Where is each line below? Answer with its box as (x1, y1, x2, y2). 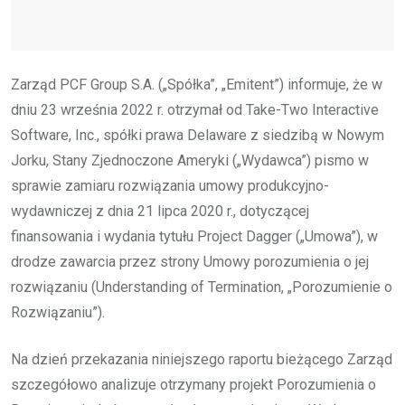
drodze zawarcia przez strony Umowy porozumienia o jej (11, 252, 369, 270)
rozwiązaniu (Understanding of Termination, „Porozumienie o (11, 278, 392, 296)
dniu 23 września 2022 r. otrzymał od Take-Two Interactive (11, 100, 379, 118)
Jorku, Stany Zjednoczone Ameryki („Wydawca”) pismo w (11, 151, 369, 169)
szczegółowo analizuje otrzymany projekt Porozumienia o (11, 375, 376, 393)
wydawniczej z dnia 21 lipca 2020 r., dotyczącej (11, 202, 309, 220)
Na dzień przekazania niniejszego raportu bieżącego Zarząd (11, 350, 392, 368)
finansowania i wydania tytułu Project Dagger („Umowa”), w (11, 227, 378, 245)
